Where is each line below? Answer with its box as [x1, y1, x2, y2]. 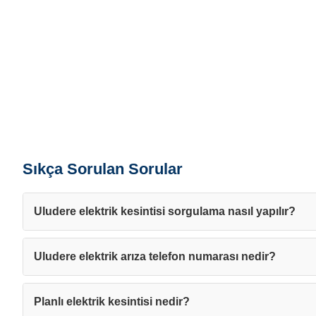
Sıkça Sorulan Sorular [23, 160, 183, 178]
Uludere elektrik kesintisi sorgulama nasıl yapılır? [34, 205, 296, 217]
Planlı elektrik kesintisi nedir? [34, 296, 190, 308]
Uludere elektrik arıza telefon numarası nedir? [34, 250, 276, 262]
